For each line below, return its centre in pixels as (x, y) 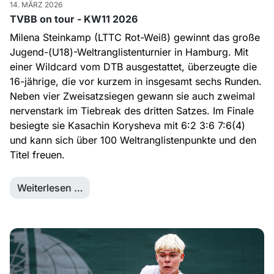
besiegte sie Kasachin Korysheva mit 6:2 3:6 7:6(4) (128, 125)
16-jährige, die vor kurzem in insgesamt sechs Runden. (136, 81)
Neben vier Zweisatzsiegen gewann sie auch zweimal (132, 96)
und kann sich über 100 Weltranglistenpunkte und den (133, 140)
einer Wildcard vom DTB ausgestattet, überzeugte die (133, 66)
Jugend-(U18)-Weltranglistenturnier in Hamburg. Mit (129, 52)
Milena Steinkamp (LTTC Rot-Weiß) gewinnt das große (135, 37)
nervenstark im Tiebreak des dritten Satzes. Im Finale (132, 110)
